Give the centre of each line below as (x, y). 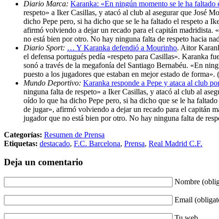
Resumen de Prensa (74, 134)
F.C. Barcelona (97, 143)
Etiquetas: (21, 143)
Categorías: (23, 134)
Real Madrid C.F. (175, 143)
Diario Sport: (45, 47)
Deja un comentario (44, 162)
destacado (55, 143)
